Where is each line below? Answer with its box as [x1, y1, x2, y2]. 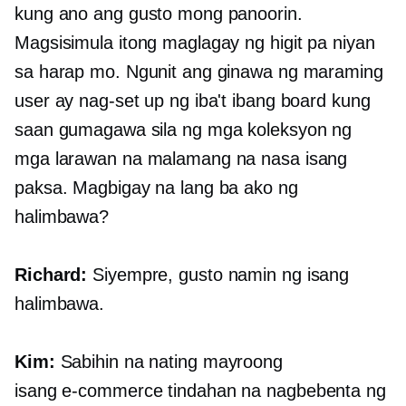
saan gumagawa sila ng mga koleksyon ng [14, 120, 353, 140]
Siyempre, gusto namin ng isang [87, 265, 350, 285]
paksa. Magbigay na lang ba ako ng [14, 178, 298, 198]
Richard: [14, 265, 88, 285]
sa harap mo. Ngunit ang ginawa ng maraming [14, 62, 383, 82]
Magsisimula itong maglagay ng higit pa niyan [14, 33, 375, 53]
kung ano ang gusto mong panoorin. [14, 4, 303, 24]
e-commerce [62, 381, 163, 401]
